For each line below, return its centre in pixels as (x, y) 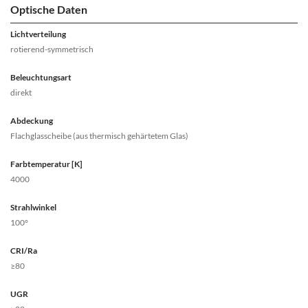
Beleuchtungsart (41, 77)
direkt (21, 92)
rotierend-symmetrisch (52, 49)
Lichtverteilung (38, 34)
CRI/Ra (24, 251)
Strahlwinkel (33, 207)
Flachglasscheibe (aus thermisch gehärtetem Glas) (99, 136)
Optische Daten (49, 9)
